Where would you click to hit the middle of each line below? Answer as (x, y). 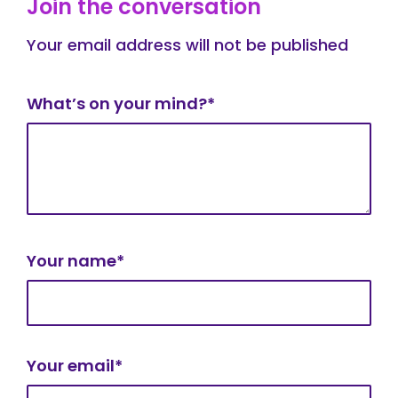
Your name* (76, 261)
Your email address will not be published (187, 45)
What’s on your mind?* (121, 103)
